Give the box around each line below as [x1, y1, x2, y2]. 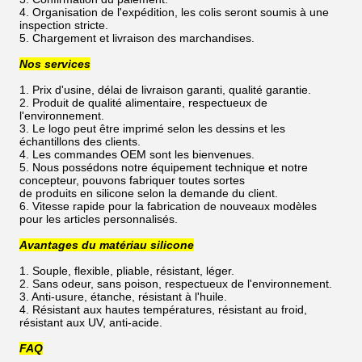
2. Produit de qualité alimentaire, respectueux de [19, 95, 267, 109]
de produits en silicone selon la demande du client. [19, 186, 278, 200]
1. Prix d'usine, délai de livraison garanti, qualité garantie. [19, 82, 311, 96]
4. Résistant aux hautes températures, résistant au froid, [19, 302, 307, 316]
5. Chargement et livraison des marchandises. [19, 31, 255, 44]
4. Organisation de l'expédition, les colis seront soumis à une [19, 5, 329, 19]
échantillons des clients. [19, 134, 141, 148]
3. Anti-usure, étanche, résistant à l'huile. [19, 289, 227, 303]
